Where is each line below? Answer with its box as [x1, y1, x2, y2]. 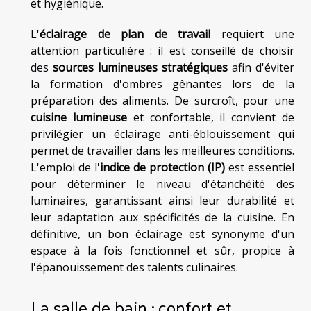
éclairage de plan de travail [40, 26, 210, 42]
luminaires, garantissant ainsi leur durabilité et [31, 192, 294, 208]
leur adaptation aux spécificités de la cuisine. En [31, 209, 294, 225]
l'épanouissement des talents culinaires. [31, 259, 238, 275]
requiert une [210, 26, 294, 42]
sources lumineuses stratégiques [53, 59, 228, 75]
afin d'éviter [228, 59, 294, 75]
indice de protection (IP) [100, 159, 225, 175]
